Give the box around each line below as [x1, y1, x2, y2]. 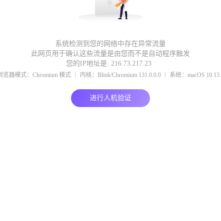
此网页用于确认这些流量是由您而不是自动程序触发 [31, 50, 190, 57]
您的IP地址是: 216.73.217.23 [66, 60, 155, 67]
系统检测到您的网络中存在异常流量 [55, 40, 166, 47]
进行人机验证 [90, 94, 131, 102]
